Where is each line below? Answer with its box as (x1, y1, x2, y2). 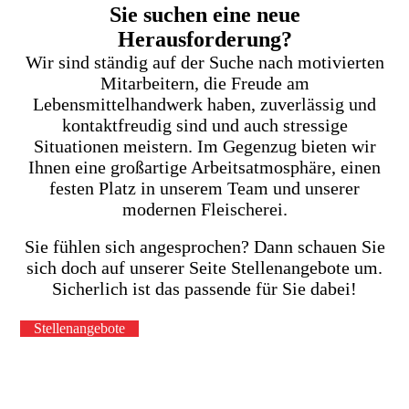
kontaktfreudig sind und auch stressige (61, 114, 348, 135)
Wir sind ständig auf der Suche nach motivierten (25, 51, 384, 72)
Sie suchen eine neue (109, 2, 300, 26)
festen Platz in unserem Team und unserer (49, 177, 360, 198)
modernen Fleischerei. (121, 198, 288, 219)
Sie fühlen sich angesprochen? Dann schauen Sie (24, 236, 385, 257)
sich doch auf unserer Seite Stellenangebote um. (26, 257, 383, 278)
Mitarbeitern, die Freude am (100, 72, 309, 93)
